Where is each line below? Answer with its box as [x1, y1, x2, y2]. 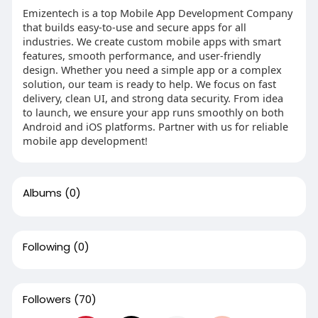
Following [22, 238, 70, 254]
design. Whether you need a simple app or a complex [22, 62, 282, 77]
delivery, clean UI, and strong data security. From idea [22, 90, 283, 105]
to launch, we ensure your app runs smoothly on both [22, 104, 284, 119]
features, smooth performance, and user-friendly [22, 48, 261, 62]
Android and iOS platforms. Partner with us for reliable [22, 119, 288, 133]
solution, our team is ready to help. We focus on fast [22, 76, 276, 91]
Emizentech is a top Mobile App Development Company [22, 5, 292, 20]
